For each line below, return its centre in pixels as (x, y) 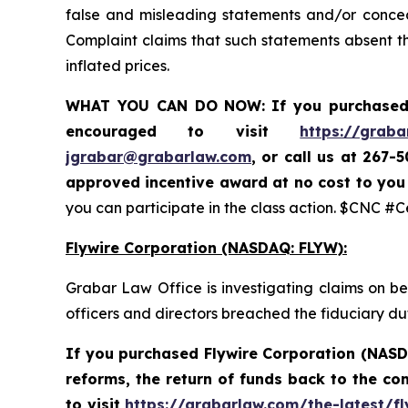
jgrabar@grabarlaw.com (158, 157)
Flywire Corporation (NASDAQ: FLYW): (206, 248)
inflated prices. (117, 66)
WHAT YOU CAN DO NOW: (166, 106)
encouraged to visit (183, 132)
